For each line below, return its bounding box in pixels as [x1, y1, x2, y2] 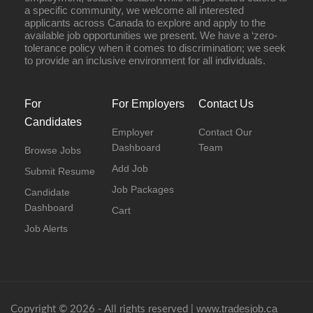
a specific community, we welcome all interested [24, 4, 244, 16]
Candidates [24, 116, 82, 128]
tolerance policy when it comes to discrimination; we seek [24, 42, 286, 54]
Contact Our [198, 126, 253, 138]
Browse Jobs [24, 145, 81, 156]
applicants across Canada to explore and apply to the [24, 17, 265, 29]
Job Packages [111, 184, 174, 195]
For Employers [111, 98, 184, 110]
